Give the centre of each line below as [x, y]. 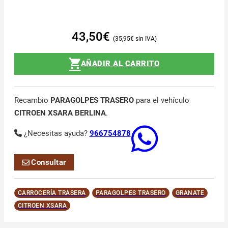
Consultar [49, 162]
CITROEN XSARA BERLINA [60, 113]
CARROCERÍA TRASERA [52, 193]
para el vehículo [161, 101]
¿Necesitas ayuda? [56, 134]
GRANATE [190, 193]
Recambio [32, 101]
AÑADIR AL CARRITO [120, 63]
